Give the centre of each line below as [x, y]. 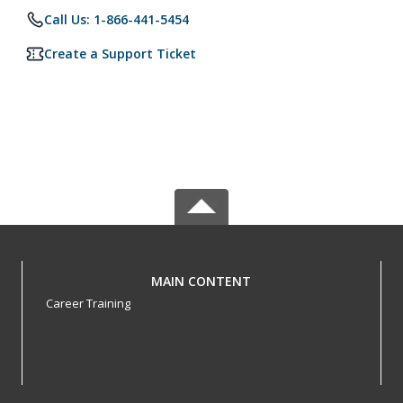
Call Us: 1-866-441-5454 [116, 19]
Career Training [88, 303]
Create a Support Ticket [120, 54]
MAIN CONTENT [201, 281]
